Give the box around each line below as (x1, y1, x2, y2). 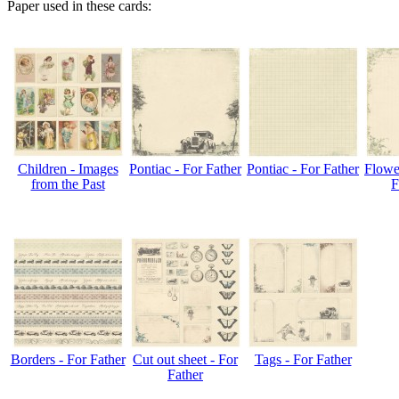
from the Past (30, 175, 105, 191)
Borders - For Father (10, 351, 126, 367)
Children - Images (17, 160, 118, 176)
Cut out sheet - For (133, 351, 238, 367)
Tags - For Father (254, 351, 352, 367)
